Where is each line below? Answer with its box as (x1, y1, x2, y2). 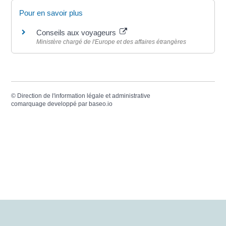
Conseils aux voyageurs (36, 28, 119, 37)
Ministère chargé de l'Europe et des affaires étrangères (36, 38, 187, 45)
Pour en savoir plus (19, 8, 83, 17)
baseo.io (89, 100, 113, 107)
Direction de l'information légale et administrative (17, 92, 151, 99)
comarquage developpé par (11, 100, 89, 107)
